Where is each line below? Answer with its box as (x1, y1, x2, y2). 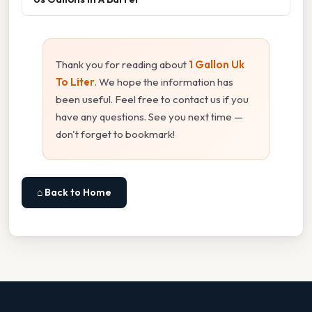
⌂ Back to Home (37, 185, 111, 198)
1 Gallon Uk (189, 57, 244, 71)
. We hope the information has (95, 75, 233, 88)
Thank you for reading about (56, 57, 189, 71)
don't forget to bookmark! (56, 127, 175, 141)
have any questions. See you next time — (56, 109, 243, 123)
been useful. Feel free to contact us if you (56, 92, 249, 106)
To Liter (56, 75, 95, 88)
